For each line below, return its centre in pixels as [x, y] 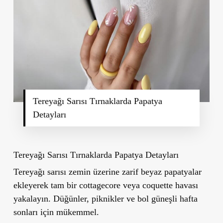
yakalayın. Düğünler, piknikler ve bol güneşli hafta [105, 198]
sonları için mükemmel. [56, 212]
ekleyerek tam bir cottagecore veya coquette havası [106, 185]
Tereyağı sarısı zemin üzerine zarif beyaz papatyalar [107, 171]
